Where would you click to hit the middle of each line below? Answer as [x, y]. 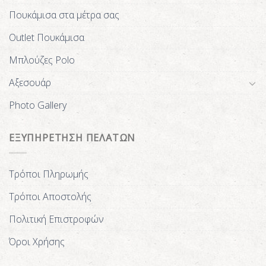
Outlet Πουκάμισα [47, 38]
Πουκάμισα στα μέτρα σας [64, 15]
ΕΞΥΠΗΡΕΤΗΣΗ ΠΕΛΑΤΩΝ [72, 138]
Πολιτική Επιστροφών [56, 219]
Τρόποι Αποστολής [50, 196]
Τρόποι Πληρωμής [49, 174]
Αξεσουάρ [30, 83]
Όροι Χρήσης [37, 241]
